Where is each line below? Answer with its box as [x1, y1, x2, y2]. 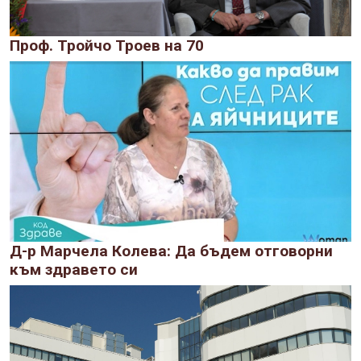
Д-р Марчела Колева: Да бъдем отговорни [10, 242, 333, 261]
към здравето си [10, 260, 138, 280]
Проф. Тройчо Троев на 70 [10, 35, 204, 55]
